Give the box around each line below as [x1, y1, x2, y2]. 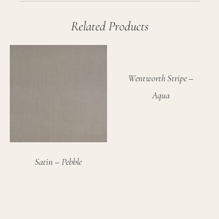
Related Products [70, 18, 149, 35]
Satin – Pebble [35, 156, 82, 168]
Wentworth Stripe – [128, 72, 194, 84]
